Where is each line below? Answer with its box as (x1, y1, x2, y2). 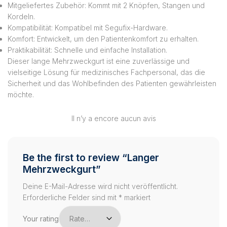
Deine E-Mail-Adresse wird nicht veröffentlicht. (23, 182, 178, 191)
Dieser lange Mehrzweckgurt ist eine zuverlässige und (8, 57, 190, 66)
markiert (122, 193, 150, 202)
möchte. (8, 90, 34, 99)
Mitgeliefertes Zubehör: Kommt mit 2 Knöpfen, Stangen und (8, 1, 205, 10)
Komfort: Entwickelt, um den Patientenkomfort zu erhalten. (8, 34, 199, 44)
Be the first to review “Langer (23, 152, 159, 164)
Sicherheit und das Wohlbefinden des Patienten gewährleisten (8, 79, 216, 88)
